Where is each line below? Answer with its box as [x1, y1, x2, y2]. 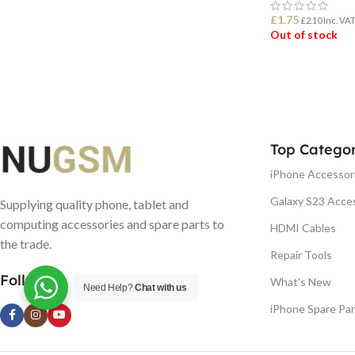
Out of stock [270, 27, 338, 41]
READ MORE [280, 67, 341, 81]
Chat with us [135, 282, 187, 293]
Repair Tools [270, 247, 332, 261]
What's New [270, 274, 331, 288]
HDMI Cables [270, 220, 336, 235]
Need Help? [83, 282, 136, 293]
